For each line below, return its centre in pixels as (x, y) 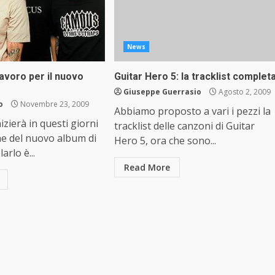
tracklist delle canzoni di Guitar (184, 126)
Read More (147, 167)
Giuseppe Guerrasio (162, 92)
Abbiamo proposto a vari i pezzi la (192, 111)
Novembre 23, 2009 (54, 104)
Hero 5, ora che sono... (165, 141)
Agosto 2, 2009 (243, 92)
